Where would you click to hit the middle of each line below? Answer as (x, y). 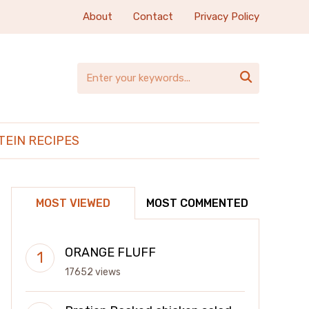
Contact (153, 17)
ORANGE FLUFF (110, 252)
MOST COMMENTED (197, 203)
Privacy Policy (227, 17)
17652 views (93, 272)
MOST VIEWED (73, 203)
